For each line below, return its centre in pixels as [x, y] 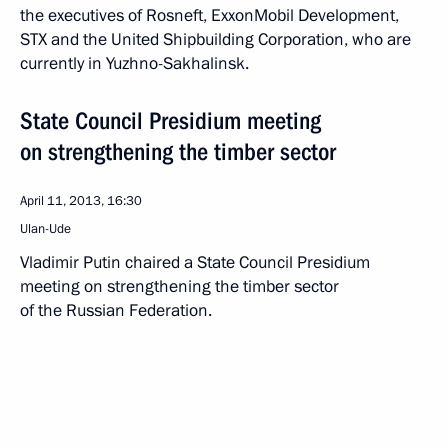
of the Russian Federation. [116, 310]
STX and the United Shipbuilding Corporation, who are [215, 39]
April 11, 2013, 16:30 [81, 201]
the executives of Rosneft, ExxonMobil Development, [209, 15]
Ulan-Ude [45, 229]
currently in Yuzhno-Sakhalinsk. [134, 63]
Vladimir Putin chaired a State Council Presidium [195, 262]
